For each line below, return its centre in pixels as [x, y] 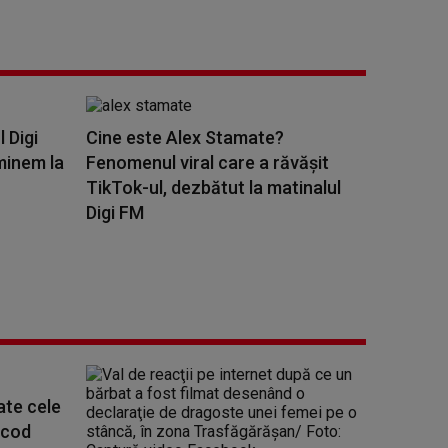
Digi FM [115, 212]
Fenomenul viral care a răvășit [207, 162]
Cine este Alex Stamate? [185, 137]
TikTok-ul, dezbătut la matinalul [213, 187]
